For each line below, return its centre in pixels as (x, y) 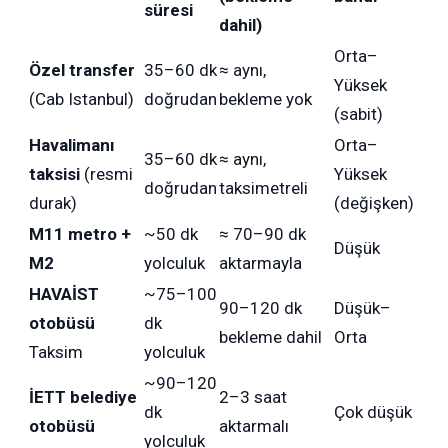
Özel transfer (82, 70)
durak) (53, 203)
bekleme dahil (271, 337)
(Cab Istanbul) (82, 99)
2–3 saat (253, 397)
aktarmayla (261, 263)
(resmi (107, 174)
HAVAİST (64, 294)
